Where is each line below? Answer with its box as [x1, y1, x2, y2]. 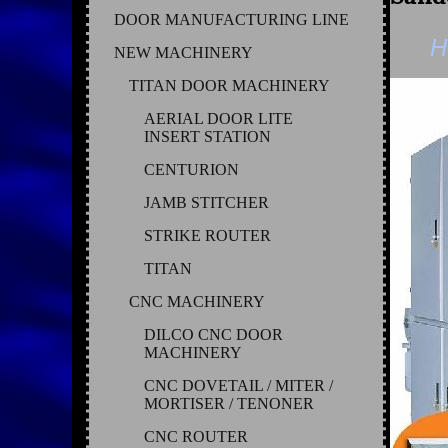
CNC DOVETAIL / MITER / [144, 376, 333, 394]
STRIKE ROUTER [144, 226, 271, 244]
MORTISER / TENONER [144, 394, 314, 412]
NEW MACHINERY [114, 43, 253, 61]
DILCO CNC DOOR [144, 325, 283, 343]
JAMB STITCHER [144, 193, 269, 211]
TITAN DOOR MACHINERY [129, 76, 330, 94]
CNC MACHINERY [129, 292, 265, 310]
